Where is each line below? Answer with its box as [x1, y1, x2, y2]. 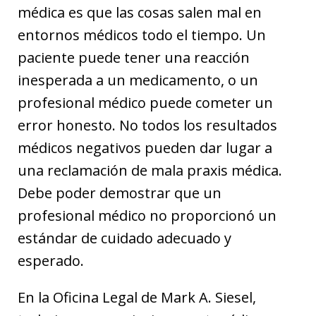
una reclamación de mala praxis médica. [18, 160, 282, 180]
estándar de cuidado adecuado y [18, 228, 231, 248]
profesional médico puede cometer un [18, 92, 273, 112]
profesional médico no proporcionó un [18, 205, 276, 225]
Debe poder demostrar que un [18, 183, 221, 202]
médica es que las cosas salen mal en [18, 2, 262, 22]
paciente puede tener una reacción [18, 47, 250, 67]
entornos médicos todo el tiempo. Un [18, 25, 266, 44]
